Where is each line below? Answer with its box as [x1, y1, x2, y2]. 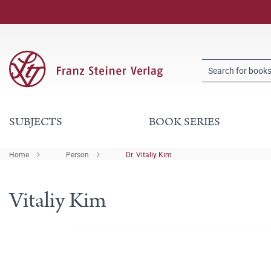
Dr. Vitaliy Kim [126, 149, 172, 159]
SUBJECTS [9, 114, 62, 130]
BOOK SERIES [148, 114, 220, 130]
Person [66, 149, 89, 159]
